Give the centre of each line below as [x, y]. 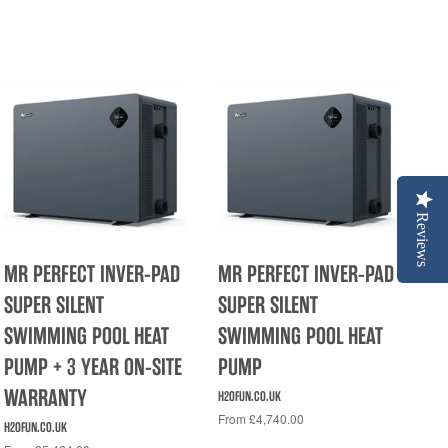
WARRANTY [46, 397]
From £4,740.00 [260, 418]
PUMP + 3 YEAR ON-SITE [93, 366]
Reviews [422, 239]
